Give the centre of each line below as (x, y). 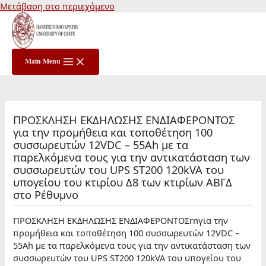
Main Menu (43, 61)
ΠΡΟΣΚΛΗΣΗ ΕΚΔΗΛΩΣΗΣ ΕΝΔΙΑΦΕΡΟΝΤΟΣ (124, 120)
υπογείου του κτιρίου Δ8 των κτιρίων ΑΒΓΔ (123, 182)
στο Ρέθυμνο (46, 194)
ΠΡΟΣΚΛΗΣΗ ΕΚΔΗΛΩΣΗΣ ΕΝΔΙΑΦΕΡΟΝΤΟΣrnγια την (121, 221)
